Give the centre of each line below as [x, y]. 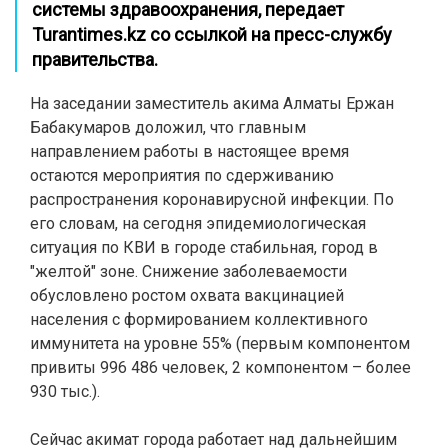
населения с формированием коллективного [199, 319]
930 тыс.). [65, 391]
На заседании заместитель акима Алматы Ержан [212, 103]
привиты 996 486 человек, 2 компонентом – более [220, 367]
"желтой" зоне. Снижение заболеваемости [188, 271]
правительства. [97, 59]
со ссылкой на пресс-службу [269, 34]
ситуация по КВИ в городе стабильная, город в [204, 247]
